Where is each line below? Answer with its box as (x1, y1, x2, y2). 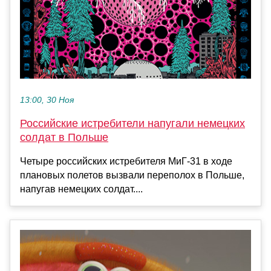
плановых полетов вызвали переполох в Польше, (20, 170, 244, 181)
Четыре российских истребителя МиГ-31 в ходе (20, 156, 232, 167)
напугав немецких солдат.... (20, 184, 143, 195)
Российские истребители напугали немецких (20, 117, 245, 130)
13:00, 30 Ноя (20, 96, 74, 105)
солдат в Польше (20, 131, 108, 144)
